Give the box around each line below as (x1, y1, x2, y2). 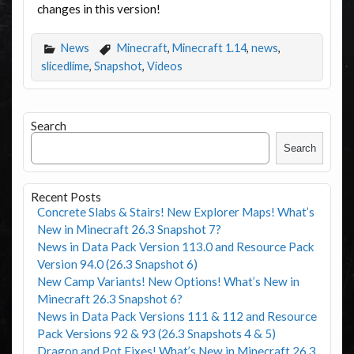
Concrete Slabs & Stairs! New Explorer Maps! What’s (36, 204, 314, 219)
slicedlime (40, 59, 89, 73)
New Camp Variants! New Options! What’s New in (36, 273, 299, 288)
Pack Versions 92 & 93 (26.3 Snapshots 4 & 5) (36, 326, 276, 341)
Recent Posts (30, 189, 101, 204)
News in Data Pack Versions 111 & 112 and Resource (36, 308, 317, 323)
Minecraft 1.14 (171, 41, 247, 55)
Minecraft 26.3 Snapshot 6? (36, 291, 183, 306)
